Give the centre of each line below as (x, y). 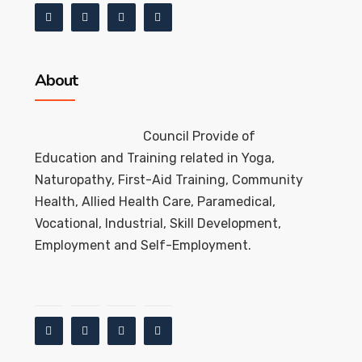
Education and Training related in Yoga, (154, 158)
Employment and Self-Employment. (143, 246)
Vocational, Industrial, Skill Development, (158, 224)
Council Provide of (199, 137)
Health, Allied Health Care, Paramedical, (155, 202)
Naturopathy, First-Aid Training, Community (168, 180)
